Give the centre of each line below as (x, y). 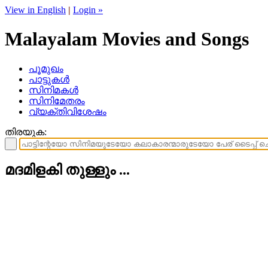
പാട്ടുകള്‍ (49, 79)
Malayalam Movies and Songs (127, 39)
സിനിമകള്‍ (54, 90)
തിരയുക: (26, 132)
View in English (35, 10)
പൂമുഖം (46, 68)
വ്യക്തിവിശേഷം (68, 111)
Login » (88, 10)
